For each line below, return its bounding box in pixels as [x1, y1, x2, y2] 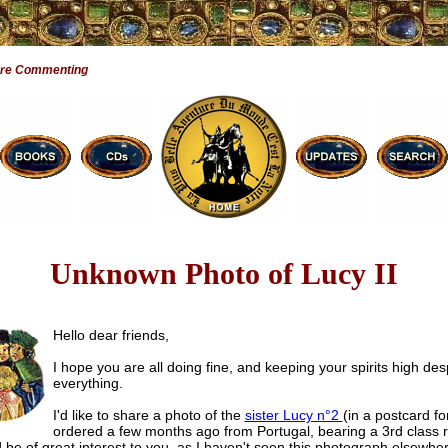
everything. [52, 375, 123, 392]
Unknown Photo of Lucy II [50, 257, 398, 291]
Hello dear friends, [52, 327, 169, 344]
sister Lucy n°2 [244, 407, 343, 424]
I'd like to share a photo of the [52, 407, 245, 424]
